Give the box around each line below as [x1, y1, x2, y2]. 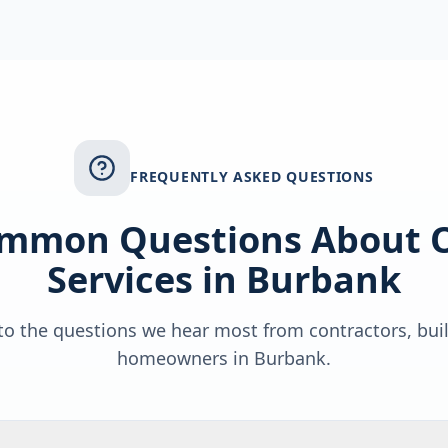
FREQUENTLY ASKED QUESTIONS [130, 167, 374, 186]
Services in [47, 255, 246, 304]
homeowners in [117, 346, 254, 370]
